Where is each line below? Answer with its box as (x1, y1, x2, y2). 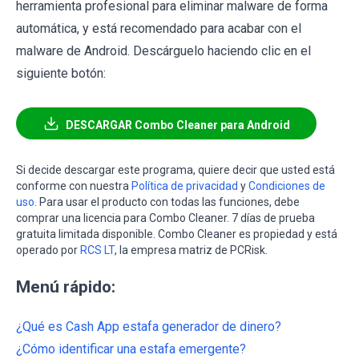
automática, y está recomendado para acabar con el (16, 21, 301, 37)
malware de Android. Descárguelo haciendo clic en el (16, 43, 311, 59)
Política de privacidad (131, 179, 238, 193)
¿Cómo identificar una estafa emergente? (16, 341, 246, 357)
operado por (16, 244, 80, 257)
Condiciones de (248, 179, 325, 193)
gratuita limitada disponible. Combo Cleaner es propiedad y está (16, 228, 337, 241)
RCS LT (80, 244, 115, 257)
